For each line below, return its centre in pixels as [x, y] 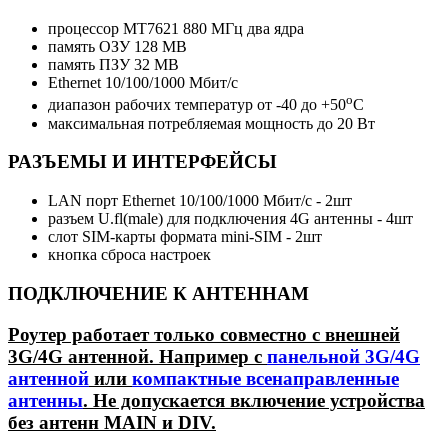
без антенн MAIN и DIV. [112, 422]
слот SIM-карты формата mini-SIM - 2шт [185, 237]
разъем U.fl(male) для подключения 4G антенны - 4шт [230, 219]
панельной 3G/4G [343, 356]
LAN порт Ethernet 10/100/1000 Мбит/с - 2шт [200, 201]
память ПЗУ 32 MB [113, 65]
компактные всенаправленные [265, 378]
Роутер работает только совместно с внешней [204, 334]
